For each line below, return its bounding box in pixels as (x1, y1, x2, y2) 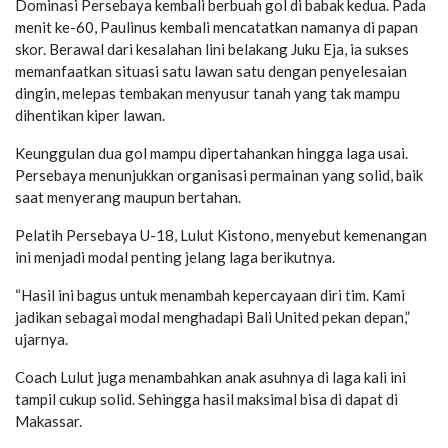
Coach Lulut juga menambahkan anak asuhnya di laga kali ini (15, 367, 406, 386)
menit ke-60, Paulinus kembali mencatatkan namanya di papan (15, 17, 418, 36)
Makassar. (15, 411, 82, 430)
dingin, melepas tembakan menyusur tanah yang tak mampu (15, 83, 400, 102)
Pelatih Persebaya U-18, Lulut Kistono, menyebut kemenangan (15, 225, 427, 244)
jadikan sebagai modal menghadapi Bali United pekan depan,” (15, 307, 410, 326)
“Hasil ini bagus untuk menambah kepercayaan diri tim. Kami (15, 285, 405, 304)
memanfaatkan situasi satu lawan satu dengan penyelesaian (15, 61, 407, 80)
